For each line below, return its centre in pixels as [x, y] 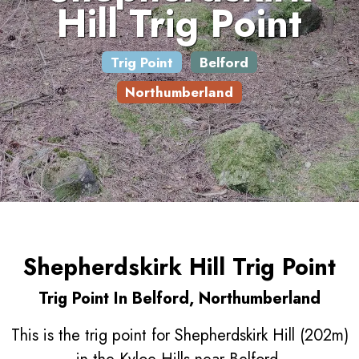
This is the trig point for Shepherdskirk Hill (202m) [179, 335]
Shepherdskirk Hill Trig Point [179, 267]
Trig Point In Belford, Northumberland [179, 298]
